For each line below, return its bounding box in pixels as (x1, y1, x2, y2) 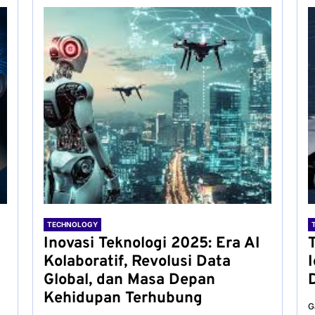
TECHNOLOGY (46, 220, 98, 229)
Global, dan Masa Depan (43, 271, 215, 290)
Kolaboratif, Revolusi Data (43, 252, 231, 271)
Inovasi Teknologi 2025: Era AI (43, 234, 260, 253)
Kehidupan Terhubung (43, 289, 202, 308)
